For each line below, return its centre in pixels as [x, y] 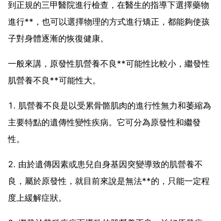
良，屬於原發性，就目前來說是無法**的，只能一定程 [109, 181]
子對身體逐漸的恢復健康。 [58, 38]
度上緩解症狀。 [37, 198]
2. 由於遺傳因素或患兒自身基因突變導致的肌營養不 [105, 164]
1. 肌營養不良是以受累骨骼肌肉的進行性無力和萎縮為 [110, 105]
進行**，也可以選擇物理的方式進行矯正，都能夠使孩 [109, 21]
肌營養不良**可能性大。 [54, 80]
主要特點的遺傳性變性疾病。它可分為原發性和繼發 [104, 122]
